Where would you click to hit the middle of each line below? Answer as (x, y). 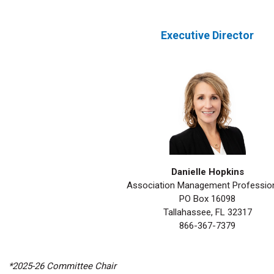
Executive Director (207, 35)
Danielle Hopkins (207, 172)
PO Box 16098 (207, 199)
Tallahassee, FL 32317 (207, 213)
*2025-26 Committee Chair (62, 266)
